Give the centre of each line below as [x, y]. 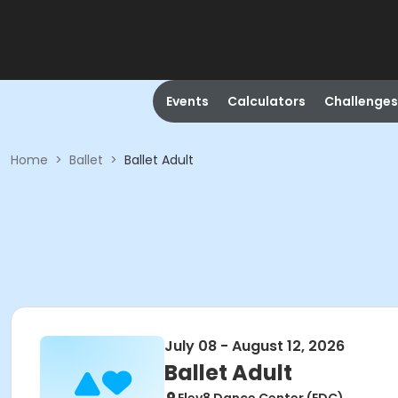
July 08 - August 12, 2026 [255, 346]
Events [187, 101]
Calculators [266, 101]
